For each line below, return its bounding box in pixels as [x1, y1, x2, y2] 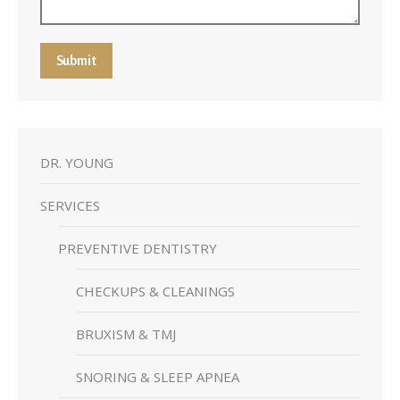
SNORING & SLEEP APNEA [76, 367, 239, 386]
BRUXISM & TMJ [76, 324, 176, 343]
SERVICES [40, 196, 100, 214]
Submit [56, 51, 96, 69]
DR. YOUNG [40, 153, 113, 171]
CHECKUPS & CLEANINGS [76, 281, 235, 300]
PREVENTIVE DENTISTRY [58, 238, 217, 257]
